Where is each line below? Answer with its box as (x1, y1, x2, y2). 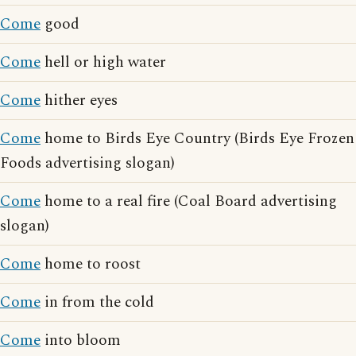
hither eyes (41, 89, 118, 112)
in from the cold (41, 291, 154, 314)
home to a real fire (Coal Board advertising (41, 190, 337, 213)
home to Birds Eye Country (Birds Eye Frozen (41, 127, 354, 150)
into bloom (41, 329, 121, 352)
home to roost (41, 253, 141, 276)
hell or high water (41, 51, 166, 74)
